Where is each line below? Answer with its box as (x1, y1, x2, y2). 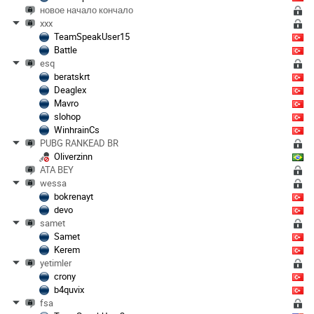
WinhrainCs (54, 123, 100, 136)
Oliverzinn (54, 149, 93, 163)
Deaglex (54, 83, 86, 96)
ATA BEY (40, 163, 74, 176)
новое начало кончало (40, 3, 133, 16)
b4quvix (54, 282, 84, 296)
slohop (54, 109, 81, 123)
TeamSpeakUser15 (54, 29, 130, 43)
